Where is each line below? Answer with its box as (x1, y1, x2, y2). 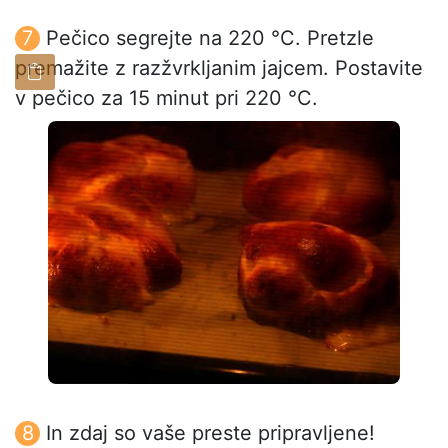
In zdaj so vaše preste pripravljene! (46, 420, 375, 445)
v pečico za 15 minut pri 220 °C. (15, 85, 318, 110)
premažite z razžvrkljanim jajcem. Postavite (15, 55, 423, 80)
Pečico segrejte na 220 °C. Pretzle (46, 25, 374, 50)
